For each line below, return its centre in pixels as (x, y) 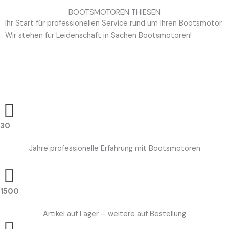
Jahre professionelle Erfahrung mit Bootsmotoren (114, 148)
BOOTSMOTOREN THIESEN (114, 12)
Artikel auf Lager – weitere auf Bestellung (114, 214)
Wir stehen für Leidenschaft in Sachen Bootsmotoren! (98, 35)
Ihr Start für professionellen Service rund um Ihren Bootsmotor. (114, 23)
